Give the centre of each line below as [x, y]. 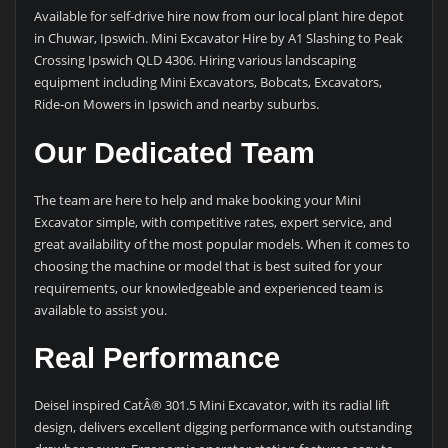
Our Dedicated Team [174, 152]
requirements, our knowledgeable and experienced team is [208, 287]
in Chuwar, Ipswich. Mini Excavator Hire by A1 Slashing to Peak [218, 38]
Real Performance [156, 358]
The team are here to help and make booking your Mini [197, 199]
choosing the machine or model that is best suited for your [207, 265]
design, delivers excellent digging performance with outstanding [222, 427]
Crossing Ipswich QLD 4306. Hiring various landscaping [194, 60]
